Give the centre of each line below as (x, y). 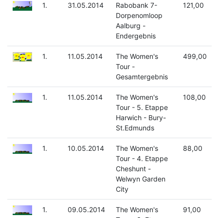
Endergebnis (136, 36)
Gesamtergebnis (142, 77)
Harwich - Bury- (141, 118)
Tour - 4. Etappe (142, 159)
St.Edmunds (135, 128)
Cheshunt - (133, 169)
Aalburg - (130, 26)
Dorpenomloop (139, 16)
